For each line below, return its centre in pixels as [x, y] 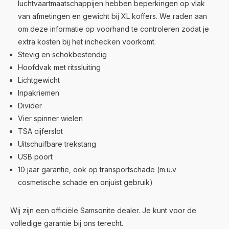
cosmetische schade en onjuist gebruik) [85, 182]
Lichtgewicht [39, 80]
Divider [30, 106]
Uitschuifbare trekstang [57, 144]
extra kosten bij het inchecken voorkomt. [87, 42]
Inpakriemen [39, 93]
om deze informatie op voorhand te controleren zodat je [113, 29]
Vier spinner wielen [50, 118]
